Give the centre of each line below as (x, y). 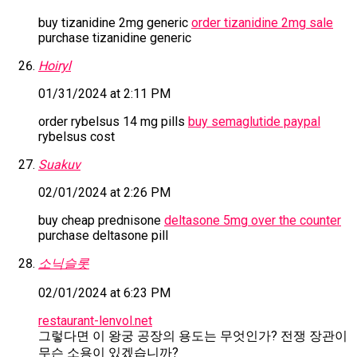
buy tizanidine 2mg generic (115, 23)
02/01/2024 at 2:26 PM (104, 193)
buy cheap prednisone (101, 221)
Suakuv (59, 165)
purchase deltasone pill (103, 236)
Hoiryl (55, 66)
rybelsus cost (76, 137)
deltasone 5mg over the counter (253, 221)
